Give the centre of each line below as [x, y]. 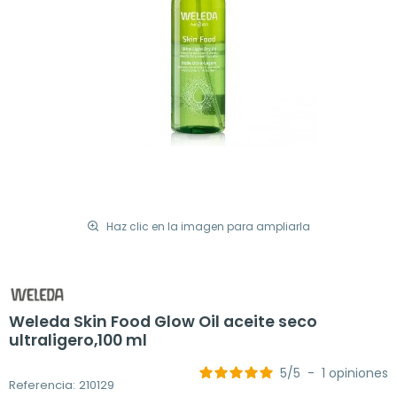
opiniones [358, 374]
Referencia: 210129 [62, 385]
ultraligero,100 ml [78, 341]
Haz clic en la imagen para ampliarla [208, 226]
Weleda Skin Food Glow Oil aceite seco [163, 322]
